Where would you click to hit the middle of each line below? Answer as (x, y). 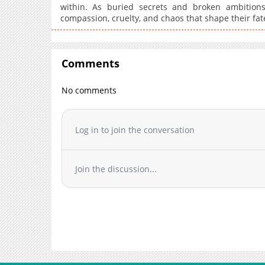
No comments (89, 91)
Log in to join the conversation (135, 130)
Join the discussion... (116, 169)
